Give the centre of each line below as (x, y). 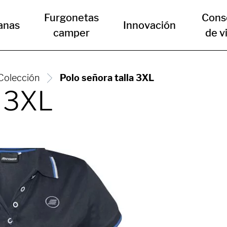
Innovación (150, 25)
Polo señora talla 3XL (107, 78)
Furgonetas (72, 18)
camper (72, 33)
